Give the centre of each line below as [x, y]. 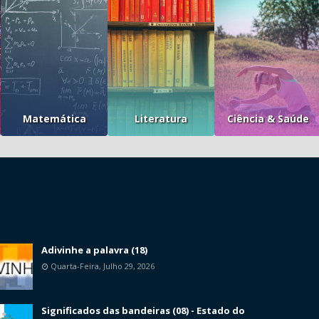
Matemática [54, 118]
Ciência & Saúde [268, 118]
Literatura [161, 118]
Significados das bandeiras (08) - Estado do [143, 311]
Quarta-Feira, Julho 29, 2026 [103, 266]
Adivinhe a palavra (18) [94, 250]
